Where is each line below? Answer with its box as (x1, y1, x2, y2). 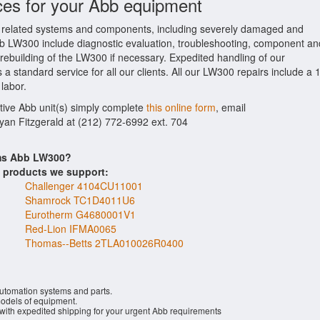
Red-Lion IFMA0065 (25, 221, 116, 236)
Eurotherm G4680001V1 (25, 207, 136, 221)
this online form (146, 100, 216, 114)
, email (216, 100, 246, 114)
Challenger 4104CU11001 (25, 179, 143, 193)
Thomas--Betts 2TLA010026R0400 (25, 236, 184, 250)
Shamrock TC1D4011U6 (25, 193, 135, 207)
